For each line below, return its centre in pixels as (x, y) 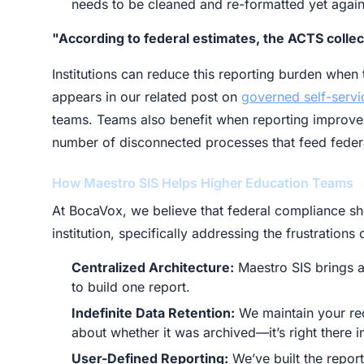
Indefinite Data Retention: (153, 313)
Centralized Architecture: (153, 267)
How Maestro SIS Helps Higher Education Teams (203, 183)
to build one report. (131, 287)
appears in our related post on (147, 97)
